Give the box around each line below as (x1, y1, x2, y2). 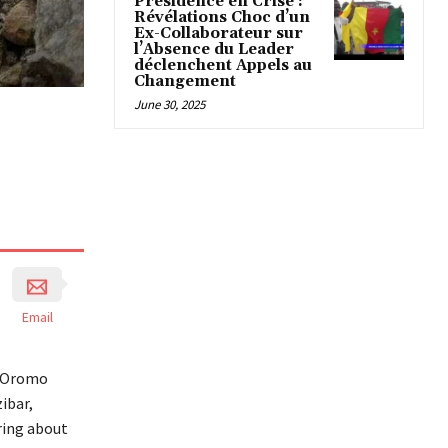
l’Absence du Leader (134, 40, 294, 60)
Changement (134, 72, 236, 92)
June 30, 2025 (134, 96, 205, 114)
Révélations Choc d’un (134, 8, 310, 28)
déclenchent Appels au (134, 56, 312, 76)
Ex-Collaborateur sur (134, 24, 303, 44)
